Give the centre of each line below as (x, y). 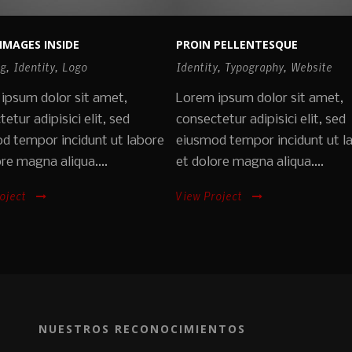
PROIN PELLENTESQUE (237, 45)
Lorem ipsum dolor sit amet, (260, 99)
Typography (254, 67)
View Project (209, 196)
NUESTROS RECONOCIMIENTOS (142, 329)
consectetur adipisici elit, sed (261, 120)
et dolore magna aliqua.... (250, 163)
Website (312, 67)
